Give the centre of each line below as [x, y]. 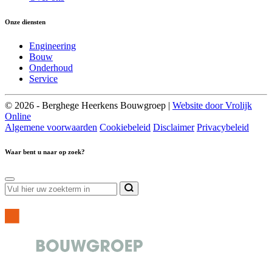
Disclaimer [174, 127]
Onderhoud [51, 68]
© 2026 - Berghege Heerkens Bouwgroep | [89, 106]
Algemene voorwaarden [51, 127]
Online [18, 117]
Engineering [53, 46]
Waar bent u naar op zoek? [45, 152]
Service [43, 79]
